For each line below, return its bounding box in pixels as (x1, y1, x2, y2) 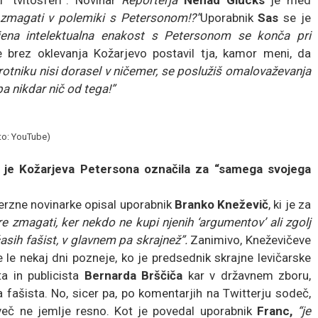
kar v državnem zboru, (182, 268, 311, 283)
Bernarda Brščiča (84, 268, 182, 283)
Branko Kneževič (174, 197, 269, 212)
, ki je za (268, 197, 312, 212)
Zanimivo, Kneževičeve (187, 232, 312, 247)
